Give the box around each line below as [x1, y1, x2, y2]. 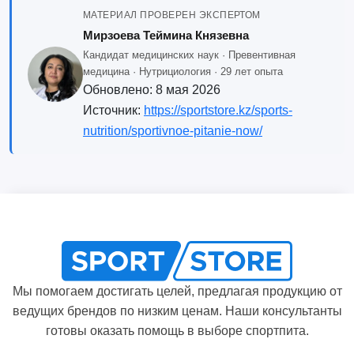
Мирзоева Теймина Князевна [82, 28, 249, 43]
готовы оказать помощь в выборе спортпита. [45, 323, 309, 337]
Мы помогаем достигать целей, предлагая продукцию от [12, 284, 342, 298]
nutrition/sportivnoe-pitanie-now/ [82, 124, 262, 138]
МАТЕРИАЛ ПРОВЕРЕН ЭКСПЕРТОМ [82, 9, 261, 21]
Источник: [82, 104, 144, 118]
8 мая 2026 [155, 83, 220, 97]
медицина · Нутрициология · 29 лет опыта [82, 66, 283, 78]
